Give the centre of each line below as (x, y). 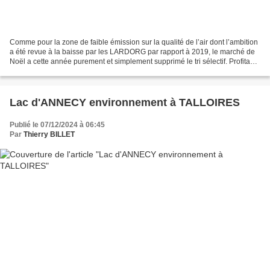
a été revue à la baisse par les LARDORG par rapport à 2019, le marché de (132, 52)
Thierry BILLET (49, 134)
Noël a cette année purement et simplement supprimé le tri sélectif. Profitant (133, 61)
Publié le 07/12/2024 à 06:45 (57, 124)
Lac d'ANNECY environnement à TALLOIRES (125, 102)
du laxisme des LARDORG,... (57, 71)
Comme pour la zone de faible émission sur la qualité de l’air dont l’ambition (134, 42)
